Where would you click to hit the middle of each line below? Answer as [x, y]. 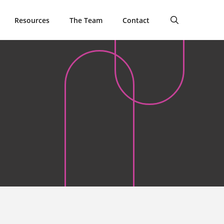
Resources [32, 20]
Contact [136, 20]
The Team [86, 20]
